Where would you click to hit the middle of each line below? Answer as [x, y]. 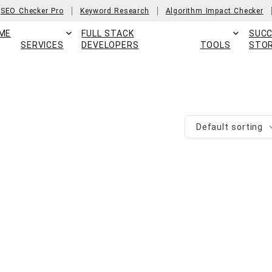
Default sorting [229, 127]
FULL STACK [108, 33]
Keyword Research [114, 11]
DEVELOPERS [110, 45]
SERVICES [42, 45]
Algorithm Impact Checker [214, 11]
